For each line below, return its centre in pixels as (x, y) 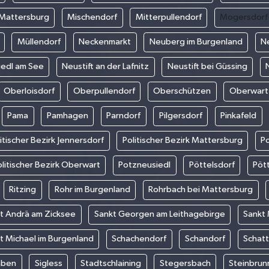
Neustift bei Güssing (207, 67)
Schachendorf (139, 239)
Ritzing (23, 190)
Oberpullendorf (104, 91)
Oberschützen (182, 91)
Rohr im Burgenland (92, 190)
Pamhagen (67, 116)
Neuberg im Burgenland (196, 42)
